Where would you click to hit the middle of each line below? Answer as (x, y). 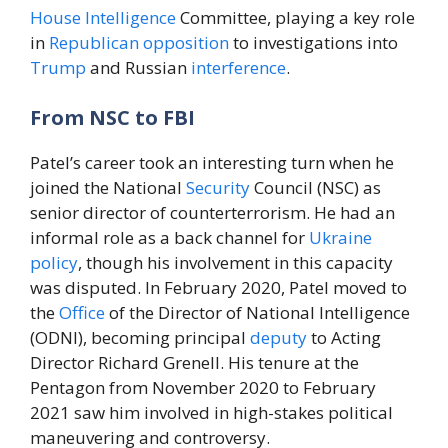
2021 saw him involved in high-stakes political (211, 412)
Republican (94, 43)
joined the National (108, 187)
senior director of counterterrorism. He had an (212, 212)
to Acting (344, 337)
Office (82, 312)
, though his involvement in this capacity (235, 262)
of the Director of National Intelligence (257, 312)
